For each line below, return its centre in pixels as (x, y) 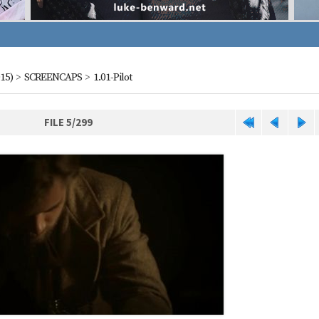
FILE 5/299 (68, 122)
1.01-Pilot (112, 77)
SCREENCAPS (53, 77)
